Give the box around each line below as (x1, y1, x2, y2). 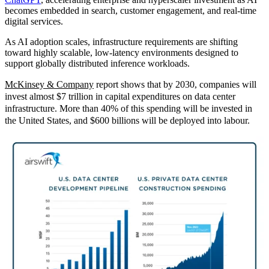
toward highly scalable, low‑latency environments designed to (5, 47, 238, 58)
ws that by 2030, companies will (134, 79, 256, 89)
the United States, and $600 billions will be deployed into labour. (5, 115, 250, 125)
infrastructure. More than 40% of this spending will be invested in (5, 103, 252, 113)
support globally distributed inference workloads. (5, 58, 190, 68)
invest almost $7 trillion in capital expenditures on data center (5, 91, 235, 101)
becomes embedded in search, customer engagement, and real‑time (5, 5, 256, 16)
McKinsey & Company (5, 79, 94, 89)
